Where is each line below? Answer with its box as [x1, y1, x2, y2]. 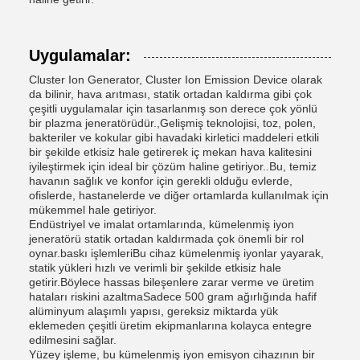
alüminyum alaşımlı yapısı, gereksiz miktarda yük [29, 305, 278, 317]
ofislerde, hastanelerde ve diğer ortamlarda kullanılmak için [29, 189, 329, 202]
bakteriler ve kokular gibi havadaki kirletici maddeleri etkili [29, 131, 319, 144]
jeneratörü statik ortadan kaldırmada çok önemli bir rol [29, 232, 304, 245]
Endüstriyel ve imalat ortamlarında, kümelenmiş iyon [29, 218, 294, 231]
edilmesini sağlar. [29, 333, 117, 346]
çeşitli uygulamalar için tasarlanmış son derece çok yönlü [29, 102, 317, 115]
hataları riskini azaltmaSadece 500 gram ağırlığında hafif [29, 290, 317, 303]
